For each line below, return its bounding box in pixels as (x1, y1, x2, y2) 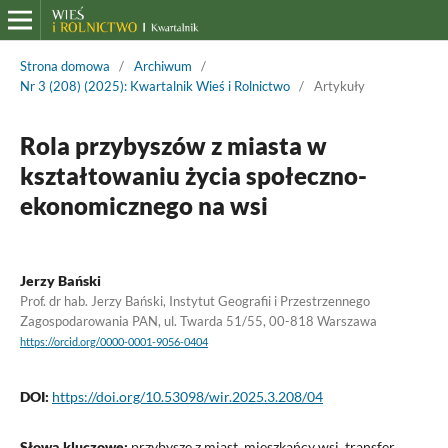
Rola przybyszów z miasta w (19, 130, 327, 160)
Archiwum (133, 57, 192, 74)
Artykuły (313, 77, 365, 94)
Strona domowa (19, 57, 110, 74)
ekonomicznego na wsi (19, 190, 268, 220)
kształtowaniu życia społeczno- (19, 160, 367, 190)
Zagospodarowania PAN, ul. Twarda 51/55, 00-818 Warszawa (19, 312, 377, 329)
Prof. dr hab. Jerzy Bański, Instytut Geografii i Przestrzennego (19, 292, 370, 309)
